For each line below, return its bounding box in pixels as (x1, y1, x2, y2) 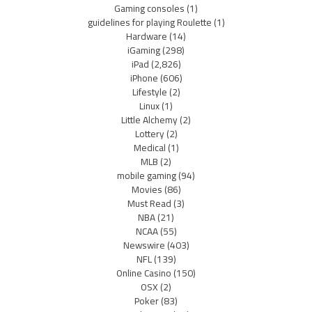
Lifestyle (132, 83, 167, 102)
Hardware (126, 27, 167, 46)
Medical (133, 139, 166, 157)
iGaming (127, 41, 160, 60)
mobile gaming (117, 166, 176, 185)
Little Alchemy (121, 111, 178, 130)
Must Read (127, 194, 171, 213)
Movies (131, 180, 162, 199)
